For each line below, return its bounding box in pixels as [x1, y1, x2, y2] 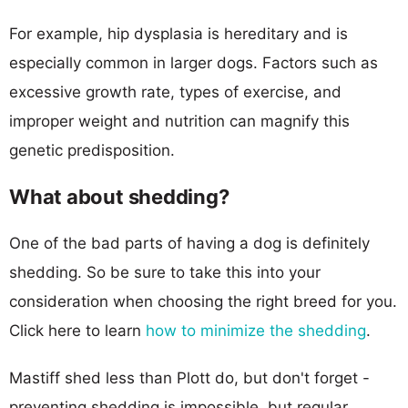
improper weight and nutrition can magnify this [9, 111, 350, 130]
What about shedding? [9, 184, 229, 209]
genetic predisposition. [9, 140, 175, 159]
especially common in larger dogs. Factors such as [9, 53, 378, 72]
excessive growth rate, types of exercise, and [9, 82, 342, 101]
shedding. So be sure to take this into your [9, 262, 321, 281]
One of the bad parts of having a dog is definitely [9, 233, 370, 252]
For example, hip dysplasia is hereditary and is [9, 24, 348, 43]
